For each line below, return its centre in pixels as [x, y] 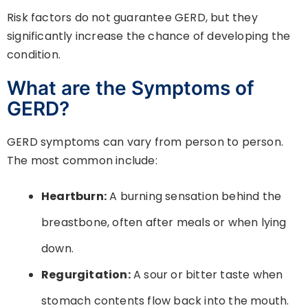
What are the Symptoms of [131, 88]
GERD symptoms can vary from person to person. [145, 142]
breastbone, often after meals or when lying [164, 222]
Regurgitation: [86, 274]
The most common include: [82, 160]
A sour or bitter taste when [207, 274]
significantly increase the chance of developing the [149, 36]
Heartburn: [74, 196]
